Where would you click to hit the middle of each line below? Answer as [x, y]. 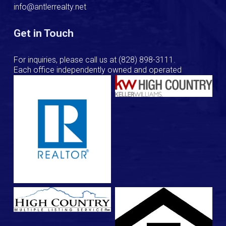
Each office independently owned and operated [98, 70]
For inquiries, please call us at [66, 60]
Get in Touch [44, 33]
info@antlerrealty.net [50, 7]
